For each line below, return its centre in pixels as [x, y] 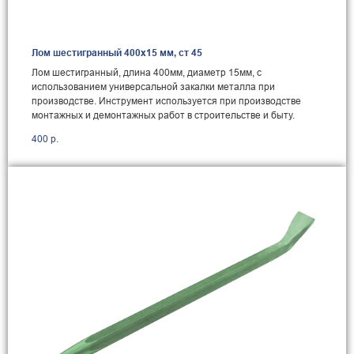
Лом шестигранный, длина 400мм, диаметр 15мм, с [147, 73]
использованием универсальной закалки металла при [153, 87]
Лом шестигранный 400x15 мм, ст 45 [117, 53]
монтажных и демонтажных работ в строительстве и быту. [163, 115]
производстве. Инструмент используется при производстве [166, 101]
